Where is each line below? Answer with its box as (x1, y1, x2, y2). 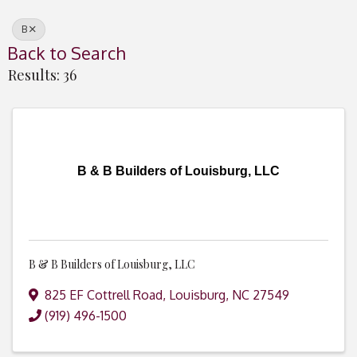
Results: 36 (8, 65, 76, 85)
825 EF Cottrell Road (45, 287, 163, 304)
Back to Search (7, 42, 125, 65)
